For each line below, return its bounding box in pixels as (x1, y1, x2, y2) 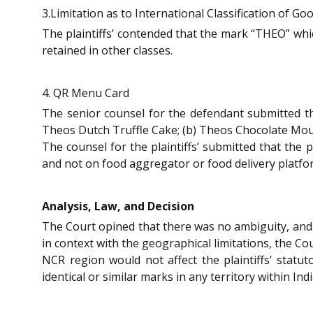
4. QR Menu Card (42, 85, 129, 101)
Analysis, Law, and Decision (42, 198, 194, 214)
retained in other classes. (42, 43, 173, 59)
